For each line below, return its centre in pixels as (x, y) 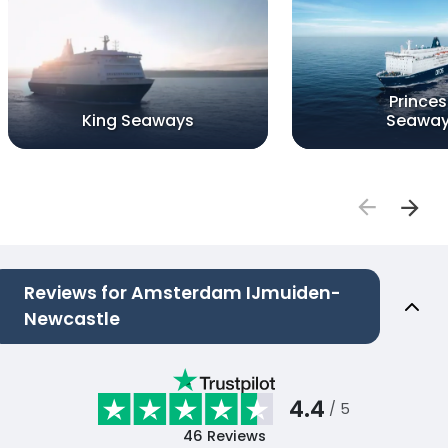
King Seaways (138, 121)
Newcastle (72, 319)
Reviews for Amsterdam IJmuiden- (182, 293)
